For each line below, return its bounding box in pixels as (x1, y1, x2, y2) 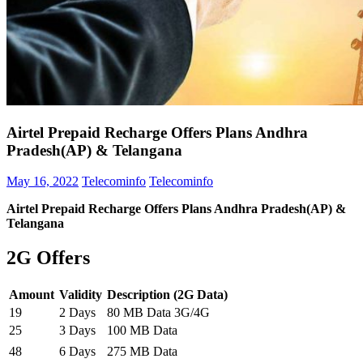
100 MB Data (107, 323, 177, 338)
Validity (59, 288, 102, 302)
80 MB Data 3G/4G (107, 305, 210, 320)
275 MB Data (107, 344, 177, 359)
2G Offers (6, 247, 90, 269)
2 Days (59, 305, 96, 320)
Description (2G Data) (107, 288, 228, 302)
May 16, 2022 (6, 174, 79, 189)
